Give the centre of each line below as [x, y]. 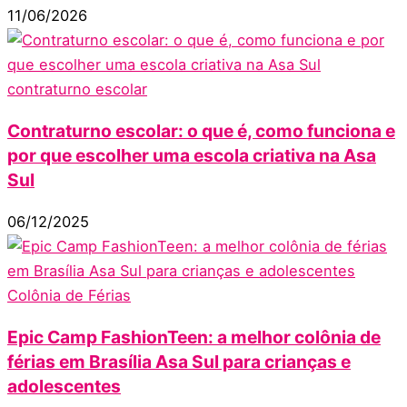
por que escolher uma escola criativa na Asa [192, 156]
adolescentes [64, 387]
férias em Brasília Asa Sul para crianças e [179, 362]
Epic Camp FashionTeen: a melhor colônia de [194, 338]
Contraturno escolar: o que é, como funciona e [201, 131]
